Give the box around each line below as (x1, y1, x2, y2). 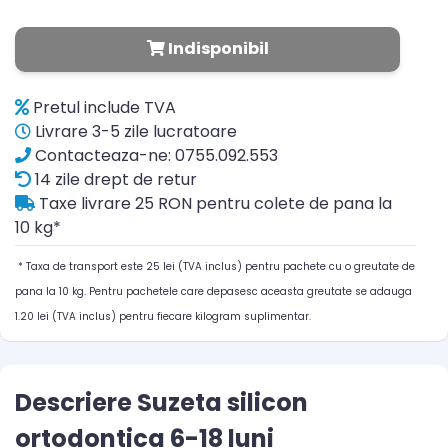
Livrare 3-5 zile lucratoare (31, 120, 237, 144)
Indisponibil (164, 37, 269, 61)
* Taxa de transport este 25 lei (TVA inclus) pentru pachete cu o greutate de (15, 259, 415, 275)
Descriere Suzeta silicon (15, 386, 308, 420)
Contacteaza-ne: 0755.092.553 (31, 144, 278, 168)
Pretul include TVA (29, 96, 176, 120)
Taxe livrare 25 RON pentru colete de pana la (35, 192, 392, 216)
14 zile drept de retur (31, 168, 197, 192)
